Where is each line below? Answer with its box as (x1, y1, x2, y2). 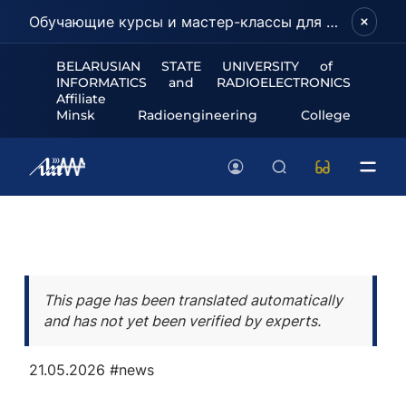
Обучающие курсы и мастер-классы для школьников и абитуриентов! (326, 13, 338, 31)
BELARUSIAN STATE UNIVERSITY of (55, 58, 333, 74)
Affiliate (55, 91, 106, 107)
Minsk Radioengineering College (55, 107, 351, 123)
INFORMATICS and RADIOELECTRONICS (55, 74, 351, 91)
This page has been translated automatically (43, 291, 343, 309)
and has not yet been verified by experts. (43, 312, 321, 330)
